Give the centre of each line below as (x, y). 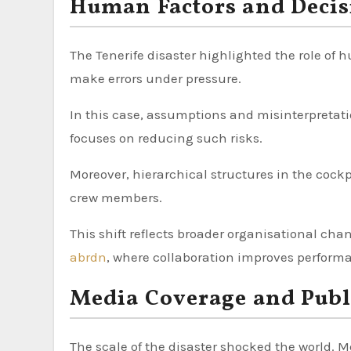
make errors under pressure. (156, 78)
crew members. (116, 197)
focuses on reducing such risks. (166, 138)
